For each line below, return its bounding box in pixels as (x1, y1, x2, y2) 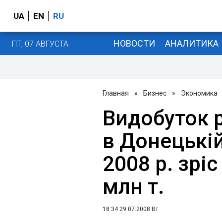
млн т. (103, 174, 164, 199)
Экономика (181, 89, 218, 97)
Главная (103, 89, 129, 97)
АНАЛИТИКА (165, 38, 219, 49)
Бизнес (143, 89, 166, 97)
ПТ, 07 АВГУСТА (12, 39, 68, 49)
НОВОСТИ (113, 38, 155, 49)
